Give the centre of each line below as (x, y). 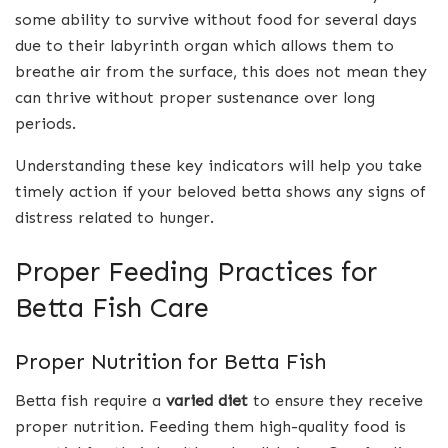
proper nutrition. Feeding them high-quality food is (210, 426)
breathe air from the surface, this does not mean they (221, 71)
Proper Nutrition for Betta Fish (170, 362)
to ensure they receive (335, 400)
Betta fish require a (90, 400)
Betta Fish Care (112, 307)
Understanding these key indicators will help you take (218, 165)
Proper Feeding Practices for (196, 271)
